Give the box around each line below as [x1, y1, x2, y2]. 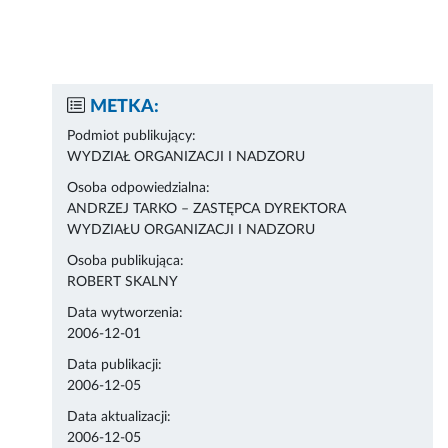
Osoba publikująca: [67, 254, 185, 269]
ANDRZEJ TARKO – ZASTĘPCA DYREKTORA [67, 202, 347, 217]
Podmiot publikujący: [67, 129, 197, 144]
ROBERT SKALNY [67, 275, 179, 290]
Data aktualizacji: [67, 410, 172, 425]
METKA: [90, 98, 160, 117]
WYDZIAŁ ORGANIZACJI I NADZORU [67, 150, 306, 165]
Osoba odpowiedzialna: [67, 181, 211, 196]
